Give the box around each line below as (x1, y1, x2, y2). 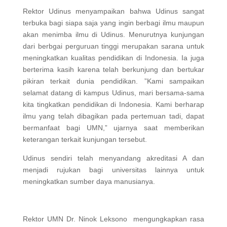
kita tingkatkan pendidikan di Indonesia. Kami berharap (22, 100, 205, 108)
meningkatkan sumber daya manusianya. (22, 177, 155, 185)
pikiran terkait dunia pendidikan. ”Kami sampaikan (22, 77, 205, 85)
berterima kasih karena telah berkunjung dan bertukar (22, 65, 205, 73)
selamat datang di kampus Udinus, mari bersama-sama (22, 89, 205, 97)
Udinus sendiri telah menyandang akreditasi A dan (22, 154, 205, 162)
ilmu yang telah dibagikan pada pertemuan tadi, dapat (22, 112, 205, 120)
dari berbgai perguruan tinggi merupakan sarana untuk (22, 42, 205, 50)
